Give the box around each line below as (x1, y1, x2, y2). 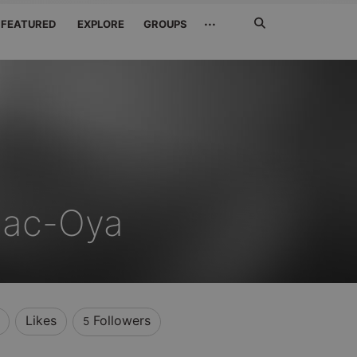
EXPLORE (75, 18, 125, 30)
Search (249, 5, 287, 18)
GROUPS (143, 18, 188, 30)
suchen (249, 46, 288, 60)
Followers (88, 312, 151, 328)
